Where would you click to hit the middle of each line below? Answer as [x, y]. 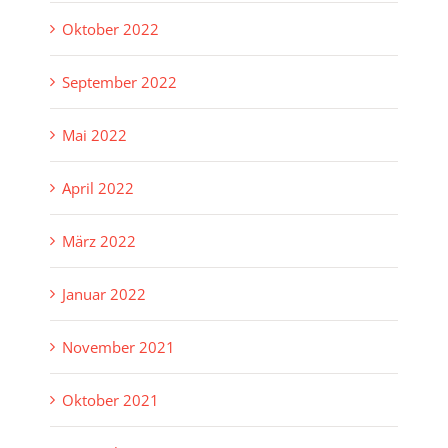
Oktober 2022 [110, 29]
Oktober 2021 [110, 400]
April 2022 [98, 188]
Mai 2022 [94, 135]
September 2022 [119, 82]
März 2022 [99, 241]
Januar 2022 [104, 294]
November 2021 [118, 347]
